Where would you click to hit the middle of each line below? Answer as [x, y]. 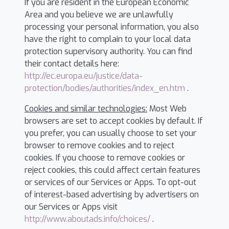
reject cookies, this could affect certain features [112, 170]
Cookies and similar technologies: [86, 109]
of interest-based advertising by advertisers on [112, 194]
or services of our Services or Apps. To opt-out [110, 182]
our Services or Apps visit [71, 207]
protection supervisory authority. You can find [108, 51]
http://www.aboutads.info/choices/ [88, 219]
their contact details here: [72, 64]
